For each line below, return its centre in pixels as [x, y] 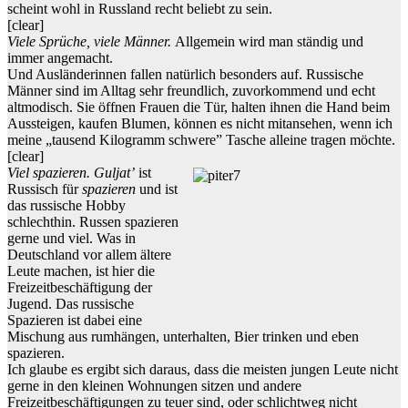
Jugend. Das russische [71, 304]
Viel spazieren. [49, 173]
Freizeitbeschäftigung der [80, 288]
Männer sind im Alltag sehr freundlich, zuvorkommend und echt [191, 91]
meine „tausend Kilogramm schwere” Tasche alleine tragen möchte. [201, 140]
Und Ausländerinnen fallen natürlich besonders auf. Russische [185, 75]
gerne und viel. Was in [71, 239]
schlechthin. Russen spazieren [93, 222]
